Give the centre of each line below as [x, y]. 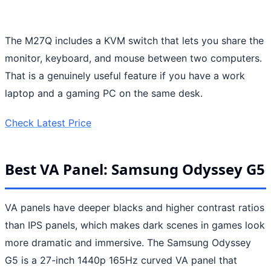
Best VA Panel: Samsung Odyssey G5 [135, 169]
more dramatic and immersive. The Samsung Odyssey [128, 242]
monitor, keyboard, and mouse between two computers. [133, 58]
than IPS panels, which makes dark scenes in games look [135, 225]
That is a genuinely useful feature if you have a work [125, 75]
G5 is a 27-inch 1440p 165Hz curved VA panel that [121, 260]
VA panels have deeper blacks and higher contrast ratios [135, 207]
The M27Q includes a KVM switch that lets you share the [134, 40]
